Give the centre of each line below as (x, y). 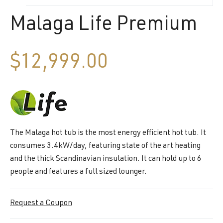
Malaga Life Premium (104, 25)
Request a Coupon (41, 203)
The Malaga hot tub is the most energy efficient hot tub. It (108, 133)
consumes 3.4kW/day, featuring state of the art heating (105, 146)
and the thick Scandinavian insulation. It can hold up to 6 (106, 159)
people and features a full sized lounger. (78, 172)
